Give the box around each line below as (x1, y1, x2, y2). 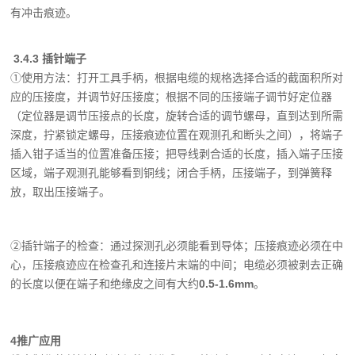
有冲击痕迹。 (10, 6, 78, 19)
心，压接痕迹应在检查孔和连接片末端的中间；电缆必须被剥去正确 (10, 258, 344, 271)
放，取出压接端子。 (10, 185, 111, 198)
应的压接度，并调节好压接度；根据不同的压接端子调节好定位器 (10, 90, 333, 103)
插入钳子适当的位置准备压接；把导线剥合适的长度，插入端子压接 (10, 147, 344, 160)
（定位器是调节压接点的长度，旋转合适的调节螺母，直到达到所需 (10, 109, 344, 122)
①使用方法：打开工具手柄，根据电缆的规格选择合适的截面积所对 (10, 71, 344, 84)
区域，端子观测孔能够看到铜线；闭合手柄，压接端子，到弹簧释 (10, 166, 333, 179)
